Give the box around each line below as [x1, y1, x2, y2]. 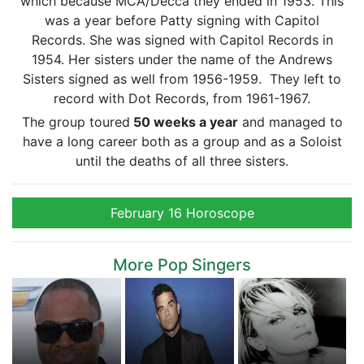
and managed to [237, 114, 343, 130]
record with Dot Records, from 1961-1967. [54, 90, 310, 106]
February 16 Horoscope [110, 205, 254, 221]
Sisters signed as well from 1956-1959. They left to [23, 71, 341, 87]
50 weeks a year [129, 114, 238, 130]
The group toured [21, 114, 130, 130]
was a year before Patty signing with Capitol [45, 12, 319, 28]
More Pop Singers [113, 255, 251, 275]
